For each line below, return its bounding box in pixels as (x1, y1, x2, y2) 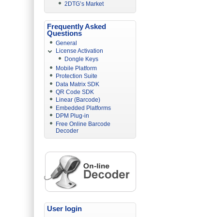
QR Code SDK (56, 89, 94, 96)
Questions (47, 29, 82, 37)
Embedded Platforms (56, 104, 111, 111)
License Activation (56, 47, 104, 55)
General (56, 39, 77, 46)
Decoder (56, 127, 79, 134)
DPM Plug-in (56, 112, 90, 120)
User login (47, 204, 82, 213)
